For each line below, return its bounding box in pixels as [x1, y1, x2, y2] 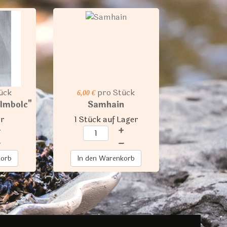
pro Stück [97, 86, 135, 99]
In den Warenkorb [77, 153, 135, 164]
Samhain [88, 98, 125, 111]
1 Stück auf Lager [73, 113, 138, 126]
